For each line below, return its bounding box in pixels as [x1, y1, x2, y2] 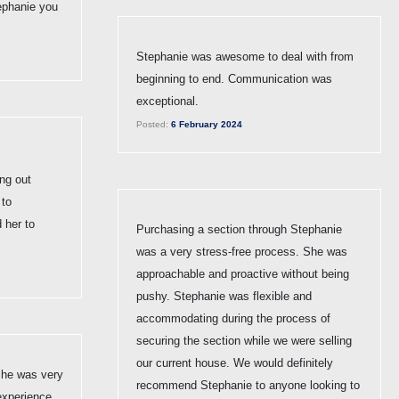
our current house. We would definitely [136, 355, 333, 370]
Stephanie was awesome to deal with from [136, 49, 354, 63]
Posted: [136, 118, 168, 129]
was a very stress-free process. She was [136, 244, 347, 258]
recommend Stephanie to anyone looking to [136, 378, 360, 392]
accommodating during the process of [136, 311, 330, 325]
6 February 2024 [168, 118, 242, 129]
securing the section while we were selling [136, 333, 352, 347]
